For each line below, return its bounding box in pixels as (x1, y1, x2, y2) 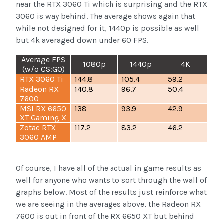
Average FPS (21, 54, 65, 64)
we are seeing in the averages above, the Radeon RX (16, 199, 201, 209)
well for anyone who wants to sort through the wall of (16, 175, 207, 185)
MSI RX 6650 (20, 103, 67, 113)
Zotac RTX (20, 122, 56, 132)
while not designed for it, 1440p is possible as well (16, 23, 199, 33)
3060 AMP (20, 132, 57, 142)
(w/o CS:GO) (22, 64, 65, 74)
